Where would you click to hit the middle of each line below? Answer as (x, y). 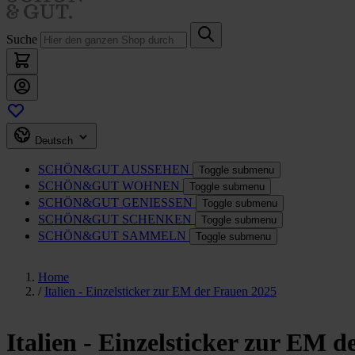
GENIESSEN (157, 202)
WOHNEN (151, 186)
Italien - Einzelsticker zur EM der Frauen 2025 (160, 291)
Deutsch (55, 141)
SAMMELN (154, 236)
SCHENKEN (157, 219)
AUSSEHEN (155, 169)
